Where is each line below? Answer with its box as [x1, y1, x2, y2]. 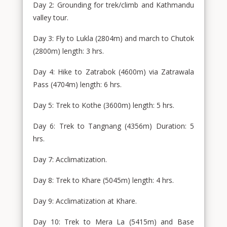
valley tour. [33, 13, 68, 22]
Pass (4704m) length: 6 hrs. [33, 80, 122, 89]
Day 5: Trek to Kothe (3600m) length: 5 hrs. [33, 100, 174, 110]
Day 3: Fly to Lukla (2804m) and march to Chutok [33, 33, 194, 43]
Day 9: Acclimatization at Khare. [33, 196, 137, 206]
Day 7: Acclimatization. [33, 155, 107, 164]
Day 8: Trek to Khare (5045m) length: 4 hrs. [33, 175, 174, 185]
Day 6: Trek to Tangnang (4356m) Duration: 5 [33, 121, 194, 131]
